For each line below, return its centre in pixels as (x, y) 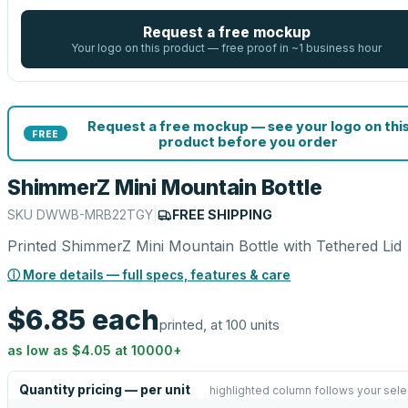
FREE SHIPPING (222, 214)
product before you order (248, 141)
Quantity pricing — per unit (105, 390)
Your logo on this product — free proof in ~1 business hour (226, 48)
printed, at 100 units (219, 325)
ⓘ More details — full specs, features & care (149, 275)
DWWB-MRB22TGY (95, 214)
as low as (40, 350)
